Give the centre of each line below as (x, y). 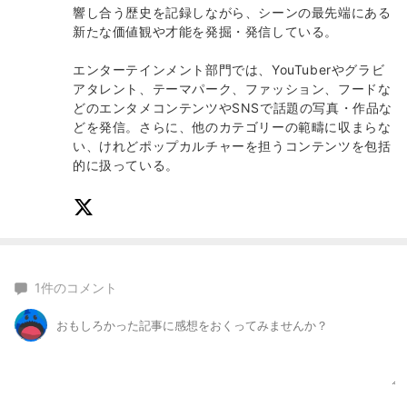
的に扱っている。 (126, 165)
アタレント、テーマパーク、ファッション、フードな (232, 89)
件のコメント (79, 288)
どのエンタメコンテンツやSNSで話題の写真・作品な (233, 108)
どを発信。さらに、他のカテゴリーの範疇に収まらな (232, 127)
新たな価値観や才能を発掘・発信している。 (205, 32)
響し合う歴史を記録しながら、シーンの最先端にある (232, 13)
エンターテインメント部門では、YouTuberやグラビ (229, 70)
